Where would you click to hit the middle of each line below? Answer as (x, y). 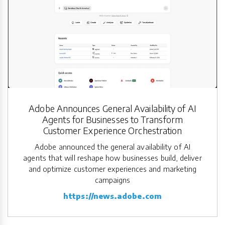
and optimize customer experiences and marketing (113, 169)
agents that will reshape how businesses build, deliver (113, 158)
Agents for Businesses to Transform (113, 120)
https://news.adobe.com (113, 196)
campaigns (113, 180)
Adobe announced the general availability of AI (113, 147)
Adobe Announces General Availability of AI (113, 108)
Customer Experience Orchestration (113, 131)
